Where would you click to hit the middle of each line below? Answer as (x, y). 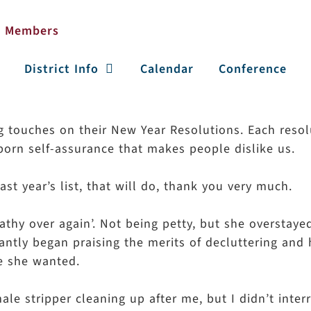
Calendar (167, 69)
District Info (61, 69)
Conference (253, 69)
